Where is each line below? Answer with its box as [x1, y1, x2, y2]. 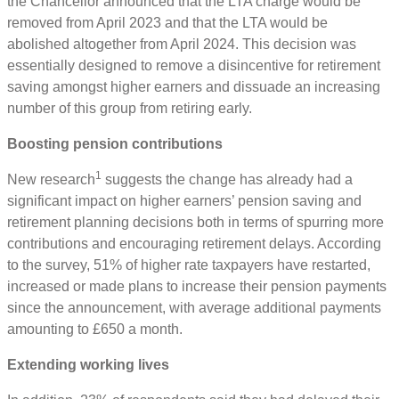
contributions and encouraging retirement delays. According [7, 236, 381, 252]
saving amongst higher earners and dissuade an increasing [7, 79, 380, 95]
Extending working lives [7, 357, 169, 373]
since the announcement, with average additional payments [7, 300, 381, 316]
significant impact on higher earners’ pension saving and [7, 193, 362, 209]
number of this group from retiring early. [7, 101, 256, 117]
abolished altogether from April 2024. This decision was [7, 37, 356, 53]
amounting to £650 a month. [7, 322, 186, 338]
